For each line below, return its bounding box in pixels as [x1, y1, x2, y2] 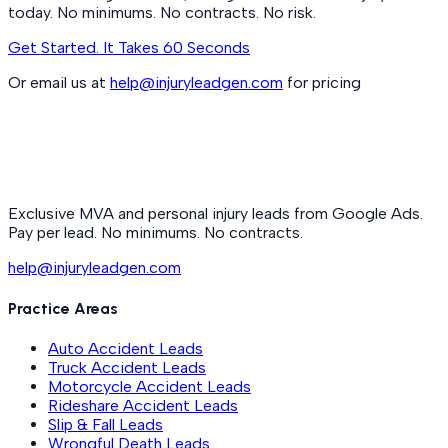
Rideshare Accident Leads [48, 395, 238, 415]
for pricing [287, 73, 361, 93]
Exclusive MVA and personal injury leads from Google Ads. [8, 204, 423, 224]
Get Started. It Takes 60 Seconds [8, 38, 250, 58]
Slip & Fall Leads [48, 414, 163, 434]
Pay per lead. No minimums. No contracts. [8, 223, 303, 243]
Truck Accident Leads [48, 357, 206, 377]
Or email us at [8, 73, 106, 93]
